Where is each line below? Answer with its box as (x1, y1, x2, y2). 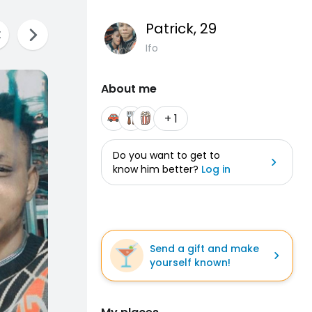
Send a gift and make (150, 242, 259, 256)
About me (101, 81, 157, 97)
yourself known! (150, 256, 231, 270)
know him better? (113, 162, 201, 176)
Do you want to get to (113, 148, 220, 162)
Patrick (146, 19, 194, 38)
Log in (201, 162, 231, 176)
